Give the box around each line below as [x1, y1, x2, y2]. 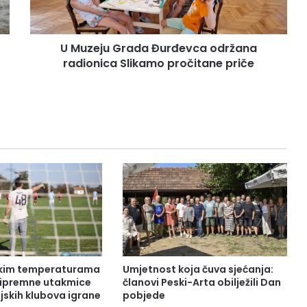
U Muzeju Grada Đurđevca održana [60, 40, 257, 57]
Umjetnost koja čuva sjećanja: [122, 262, 273, 276]
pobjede [122, 288, 165, 302]
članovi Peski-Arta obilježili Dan [122, 275, 281, 289]
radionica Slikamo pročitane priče [63, 56, 254, 72]
